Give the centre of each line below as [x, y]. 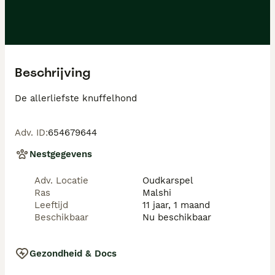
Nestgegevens [61, 154]
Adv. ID [30, 133]
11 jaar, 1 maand [176, 205]
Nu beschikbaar [177, 217]
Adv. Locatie [61, 180]
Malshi [157, 193]
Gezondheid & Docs [73, 254]
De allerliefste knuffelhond [76, 98]
